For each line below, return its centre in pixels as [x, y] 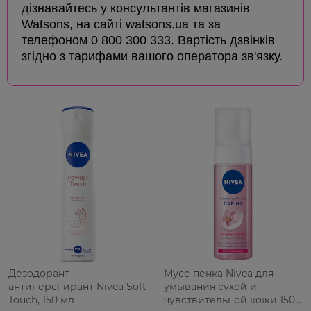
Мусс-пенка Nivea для [219, 274]
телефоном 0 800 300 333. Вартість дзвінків [148, 41]
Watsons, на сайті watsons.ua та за [121, 25]
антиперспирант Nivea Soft [77, 287]
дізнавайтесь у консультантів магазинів [136, 9]
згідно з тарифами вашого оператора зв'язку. [152, 57]
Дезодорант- [41, 274]
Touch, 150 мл [41, 300]
